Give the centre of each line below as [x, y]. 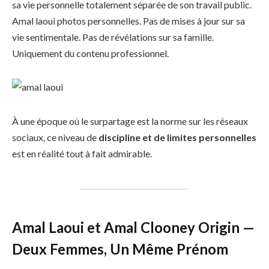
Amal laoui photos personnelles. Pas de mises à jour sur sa [128, 20]
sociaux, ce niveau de [55, 138]
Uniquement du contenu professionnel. [90, 53]
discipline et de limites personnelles [177, 138]
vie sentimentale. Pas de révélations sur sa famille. [113, 37]
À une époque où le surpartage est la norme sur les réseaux [130, 121]
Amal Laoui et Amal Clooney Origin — [133, 227]
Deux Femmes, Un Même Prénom [120, 249]
